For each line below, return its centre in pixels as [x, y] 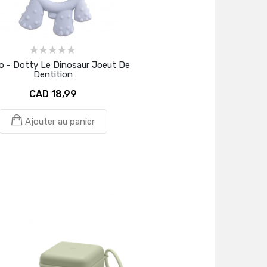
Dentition [53, 74]
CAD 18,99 [53, 94]
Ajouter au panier [60, 122]
